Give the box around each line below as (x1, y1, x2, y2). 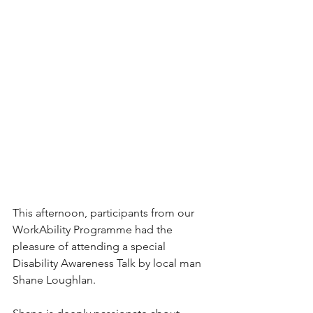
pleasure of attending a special (13, 239, 168, 253)
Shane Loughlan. (13, 272, 96, 286)
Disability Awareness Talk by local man (13, 256, 204, 270)
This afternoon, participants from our (13, 205, 197, 219)
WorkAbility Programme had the (13, 222, 175, 236)
